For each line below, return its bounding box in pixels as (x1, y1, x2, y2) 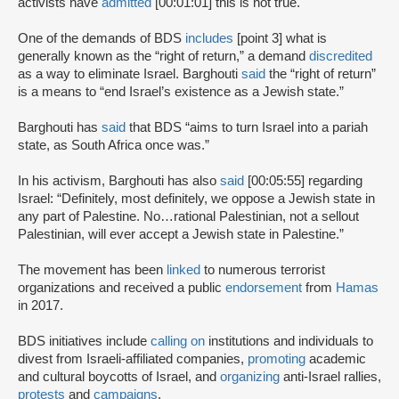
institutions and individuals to (205, 334, 373, 349)
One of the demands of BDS (18, 31, 185, 46)
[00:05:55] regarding (244, 174, 362, 189)
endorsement (225, 281, 302, 296)
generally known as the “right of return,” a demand (18, 49, 309, 64)
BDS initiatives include (18, 334, 151, 349)
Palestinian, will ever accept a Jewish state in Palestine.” (18, 227, 344, 242)
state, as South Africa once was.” (18, 138, 209, 153)
